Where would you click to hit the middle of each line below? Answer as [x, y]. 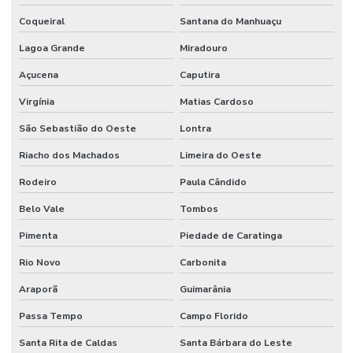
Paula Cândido [213, 182]
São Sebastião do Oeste [78, 128]
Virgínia [37, 101]
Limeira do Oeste [220, 155]
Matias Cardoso [216, 101]
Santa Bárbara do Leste [236, 342]
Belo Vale [42, 208]
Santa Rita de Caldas [68, 342]
